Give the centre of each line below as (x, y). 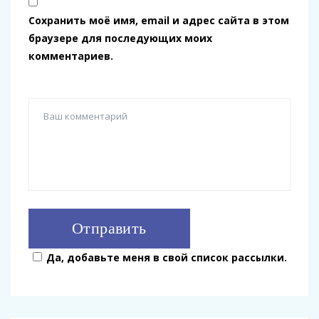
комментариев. (71, 56)
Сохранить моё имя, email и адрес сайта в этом (159, 21)
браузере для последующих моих (120, 38)
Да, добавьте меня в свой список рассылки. (167, 258)
